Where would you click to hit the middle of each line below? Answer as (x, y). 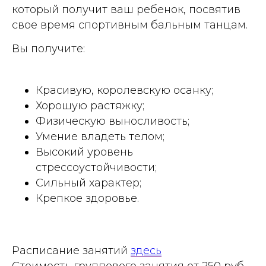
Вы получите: (48, 48)
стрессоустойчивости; (96, 167)
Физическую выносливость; (113, 121)
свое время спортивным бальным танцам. (130, 25)
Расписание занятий (71, 250)
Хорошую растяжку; (90, 105)
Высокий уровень (84, 152)
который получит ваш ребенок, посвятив (126, 9)
